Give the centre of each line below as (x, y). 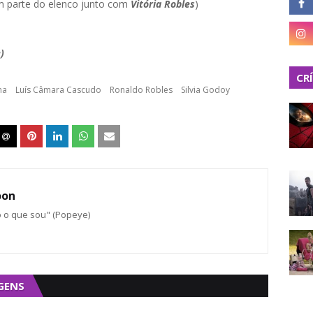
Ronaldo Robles (141, 90)
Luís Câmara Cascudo (58, 90)
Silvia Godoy (205, 90)
